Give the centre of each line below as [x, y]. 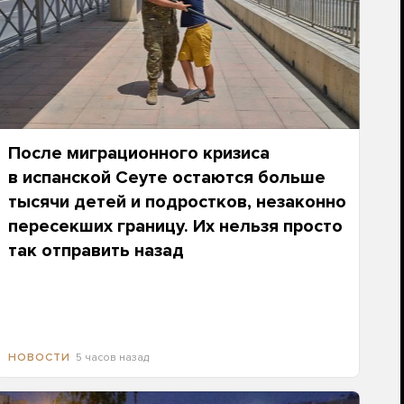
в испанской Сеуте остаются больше [166, 178]
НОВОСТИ [39, 358]
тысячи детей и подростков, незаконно [177, 202]
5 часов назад [112, 358]
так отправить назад [96, 251]
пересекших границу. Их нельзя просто [175, 227]
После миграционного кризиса [138, 154]
